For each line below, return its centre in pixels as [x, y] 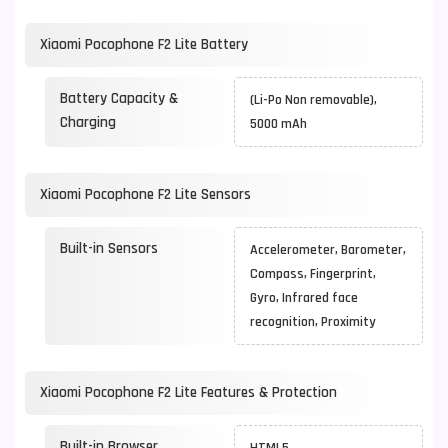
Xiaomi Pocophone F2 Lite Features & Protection [188, 392]
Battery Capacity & [119, 98]
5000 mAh [278, 124]
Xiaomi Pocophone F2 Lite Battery [144, 44]
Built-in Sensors [109, 248]
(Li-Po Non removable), [313, 100]
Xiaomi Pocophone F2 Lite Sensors [145, 194]
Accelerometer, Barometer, [328, 250]
